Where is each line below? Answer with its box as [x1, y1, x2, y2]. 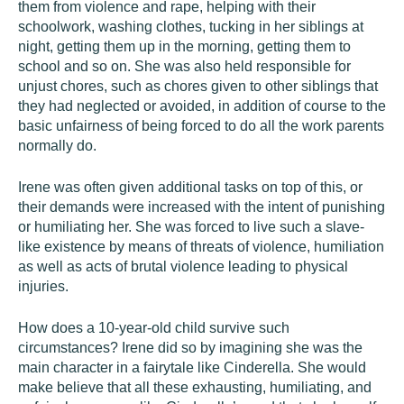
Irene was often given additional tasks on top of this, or [18, 179, 363, 195]
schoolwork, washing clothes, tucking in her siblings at [18, 19, 363, 34]
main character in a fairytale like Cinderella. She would [18, 360, 366, 375]
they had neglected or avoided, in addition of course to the [18, 98, 386, 114]
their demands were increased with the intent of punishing [18, 199, 385, 215]
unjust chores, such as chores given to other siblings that [18, 78, 378, 94]
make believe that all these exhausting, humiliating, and [18, 380, 372, 395]
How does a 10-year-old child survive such [18, 320, 289, 335]
